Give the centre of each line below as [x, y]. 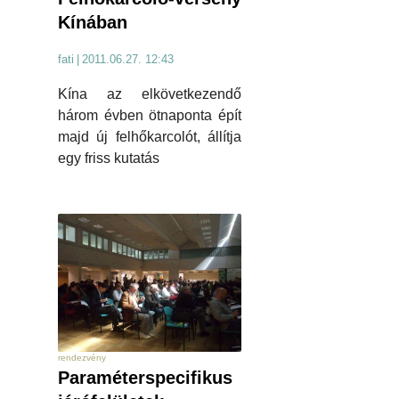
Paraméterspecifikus [145, 377]
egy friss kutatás [109, 159]
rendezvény [82, 357]
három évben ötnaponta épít [150, 116]
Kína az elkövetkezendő [150, 94]
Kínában [93, 23]
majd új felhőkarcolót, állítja [150, 137]
